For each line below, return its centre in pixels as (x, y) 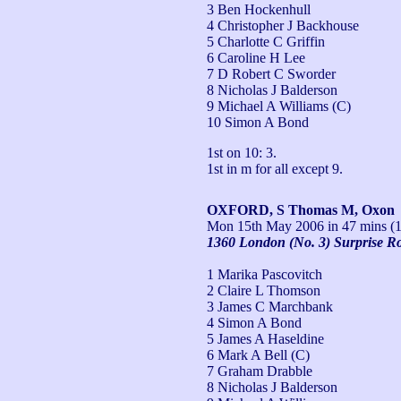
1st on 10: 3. (242, 152)
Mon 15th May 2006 (265, 226)
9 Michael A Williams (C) (279, 106)
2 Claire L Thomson (264, 290)
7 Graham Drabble (260, 371)
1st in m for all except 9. (275, 168)
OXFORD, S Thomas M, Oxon (301, 209)
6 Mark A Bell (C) (258, 354)
